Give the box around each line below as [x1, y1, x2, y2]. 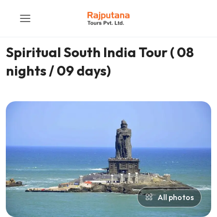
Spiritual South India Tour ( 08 [6, 44, 194, 61]
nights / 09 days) [6, 62, 111, 79]
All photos [157, 192, 194, 202]
